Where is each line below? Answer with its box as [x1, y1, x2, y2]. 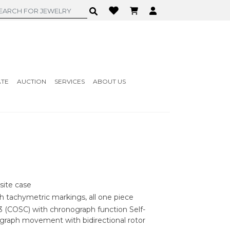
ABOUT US [92, 78, 126, 85]
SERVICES [54, 78, 85, 85]
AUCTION [16, 78, 46, 85]
